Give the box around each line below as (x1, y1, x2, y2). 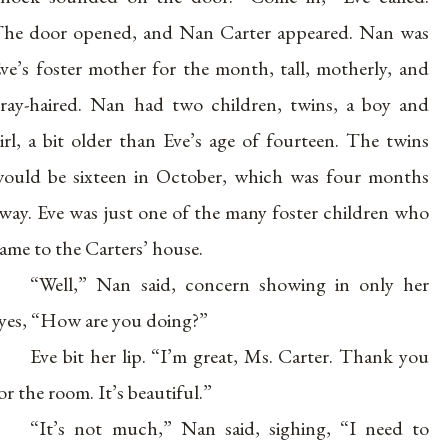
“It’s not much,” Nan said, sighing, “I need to (30, 415, 429, 442)
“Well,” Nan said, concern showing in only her (30, 271, 429, 298)
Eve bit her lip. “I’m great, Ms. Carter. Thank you (30, 343, 429, 370)
